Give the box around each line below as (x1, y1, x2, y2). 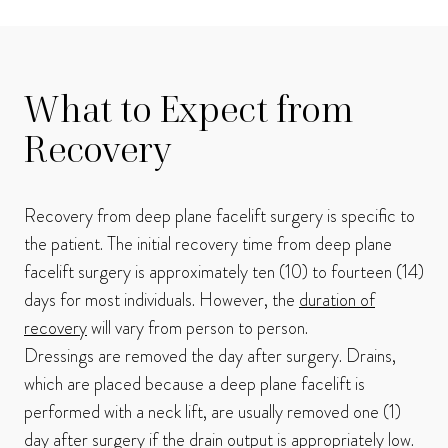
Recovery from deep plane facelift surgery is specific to (24, 203, 415, 230)
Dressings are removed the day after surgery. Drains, (24, 343, 396, 370)
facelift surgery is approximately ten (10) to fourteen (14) (24, 259, 424, 286)
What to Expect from (24, 86, 354, 134)
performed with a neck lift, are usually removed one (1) (24, 399, 401, 426)
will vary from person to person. (87, 315, 308, 342)
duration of (299, 287, 375, 314)
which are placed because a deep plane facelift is (24, 371, 365, 398)
